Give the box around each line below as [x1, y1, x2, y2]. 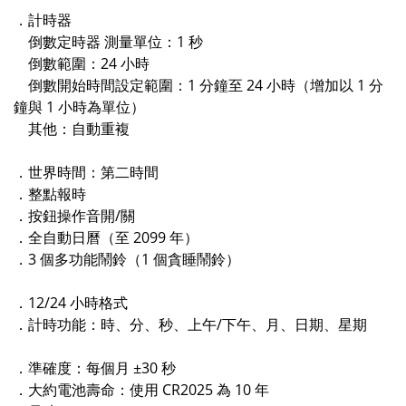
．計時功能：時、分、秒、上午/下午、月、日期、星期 [14, 314, 367, 334]
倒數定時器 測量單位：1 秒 [14, 31, 207, 52]
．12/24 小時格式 [14, 292, 128, 313]
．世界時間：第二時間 [14, 161, 159, 182]
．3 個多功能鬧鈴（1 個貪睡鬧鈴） [14, 248, 240, 269]
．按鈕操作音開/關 [14, 205, 135, 226]
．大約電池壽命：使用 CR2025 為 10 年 [14, 379, 269, 400]
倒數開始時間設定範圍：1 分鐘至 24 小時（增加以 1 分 [14, 74, 383, 95]
